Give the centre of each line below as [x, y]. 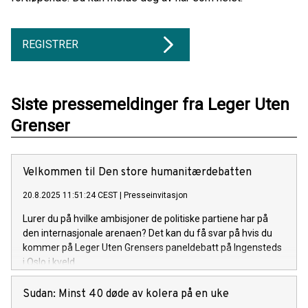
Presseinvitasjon [156, 196]
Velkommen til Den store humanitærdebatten [137, 173]
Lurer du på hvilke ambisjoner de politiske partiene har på [145, 219]
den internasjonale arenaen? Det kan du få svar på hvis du [147, 233]
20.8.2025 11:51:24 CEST [70, 196]
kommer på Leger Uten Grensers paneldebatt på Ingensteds [152, 248]
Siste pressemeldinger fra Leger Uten [150, 105]
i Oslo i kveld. [50, 262]
